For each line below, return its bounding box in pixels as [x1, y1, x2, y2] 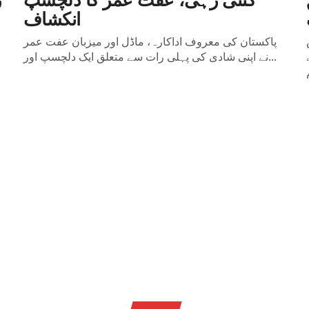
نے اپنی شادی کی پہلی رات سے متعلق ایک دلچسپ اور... [268, 49, 277, 64]
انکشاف [23, 4, 81, 30]
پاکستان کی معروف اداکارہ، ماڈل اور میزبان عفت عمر [23, 34, 277, 49]
